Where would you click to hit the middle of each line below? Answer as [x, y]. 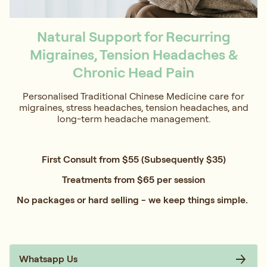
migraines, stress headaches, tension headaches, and [133, 108]
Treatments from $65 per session [133, 180]
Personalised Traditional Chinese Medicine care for [133, 96]
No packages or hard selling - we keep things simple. [133, 200]
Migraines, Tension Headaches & [133, 55]
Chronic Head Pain [133, 72]
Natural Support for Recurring [133, 37]
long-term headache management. [133, 119]
